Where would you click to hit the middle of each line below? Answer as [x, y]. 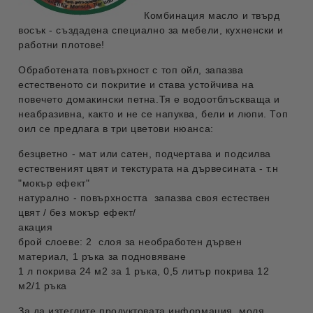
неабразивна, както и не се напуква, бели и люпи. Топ [153, 114]
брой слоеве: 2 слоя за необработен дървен [130, 241]
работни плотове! [61, 44]
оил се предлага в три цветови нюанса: [116, 128]
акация [36, 227]
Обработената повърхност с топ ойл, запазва [131, 70]
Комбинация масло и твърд [212, 15]
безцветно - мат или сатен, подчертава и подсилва [145, 153]
